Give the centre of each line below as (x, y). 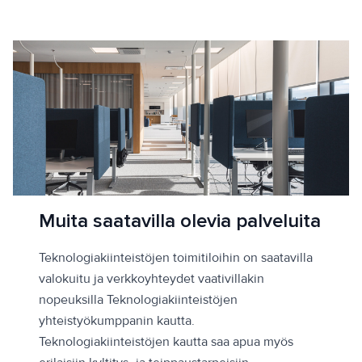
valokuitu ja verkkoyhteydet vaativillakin (152, 279)
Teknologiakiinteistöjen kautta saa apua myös (166, 342)
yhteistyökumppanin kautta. (117, 321)
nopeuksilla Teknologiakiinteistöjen (138, 300)
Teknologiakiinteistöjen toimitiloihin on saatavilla (176, 258)
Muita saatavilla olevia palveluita (180, 221)
